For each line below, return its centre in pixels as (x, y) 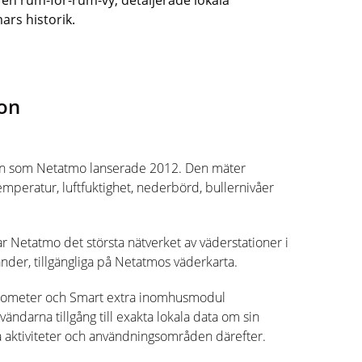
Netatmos (143, 262)
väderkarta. (207, 262)
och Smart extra (89, 297)
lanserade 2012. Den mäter (166, 168)
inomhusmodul (182, 297)
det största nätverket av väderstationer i (175, 242)
